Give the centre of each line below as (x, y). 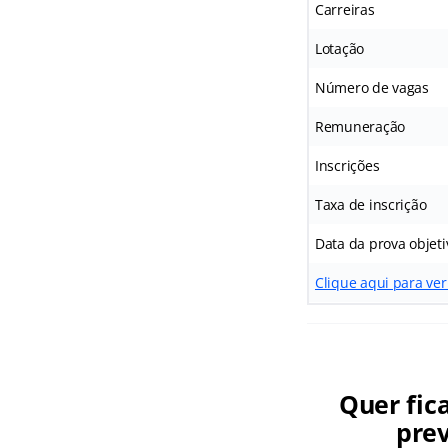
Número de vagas (371, 87)
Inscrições (347, 165)
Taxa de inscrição (370, 204)
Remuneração (360, 126)
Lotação (339, 48)
